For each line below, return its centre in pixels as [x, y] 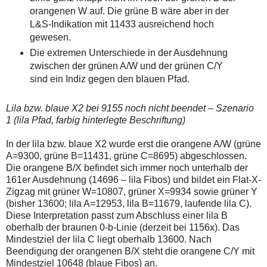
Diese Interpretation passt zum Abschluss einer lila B [117, 215]
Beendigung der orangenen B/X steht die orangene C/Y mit [130, 251]
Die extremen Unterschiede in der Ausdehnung [128, 52]
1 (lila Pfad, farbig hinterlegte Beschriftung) [96, 120]
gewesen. [50, 37]
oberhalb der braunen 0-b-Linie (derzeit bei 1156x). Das [123, 227]
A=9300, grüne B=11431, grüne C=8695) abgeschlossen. [126, 156]
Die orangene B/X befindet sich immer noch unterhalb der [127, 167]
